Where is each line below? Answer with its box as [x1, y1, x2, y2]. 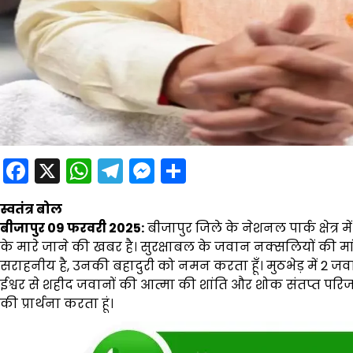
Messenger [154, 153, 288, 189]
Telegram [123, 153, 240, 189]
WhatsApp [91, 153, 221, 189]
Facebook [28, 153, 148, 189]
